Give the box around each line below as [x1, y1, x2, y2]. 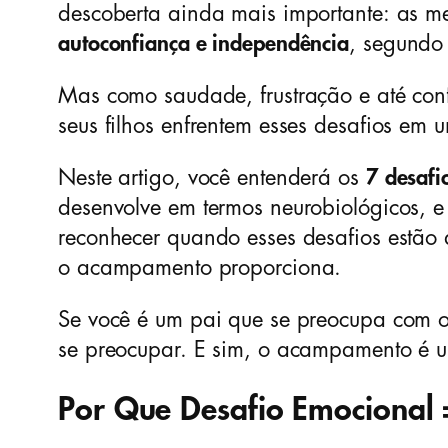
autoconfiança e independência [58, 33, 350, 56]
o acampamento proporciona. [58, 257, 342, 280]
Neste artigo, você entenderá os [58, 167, 366, 190]
